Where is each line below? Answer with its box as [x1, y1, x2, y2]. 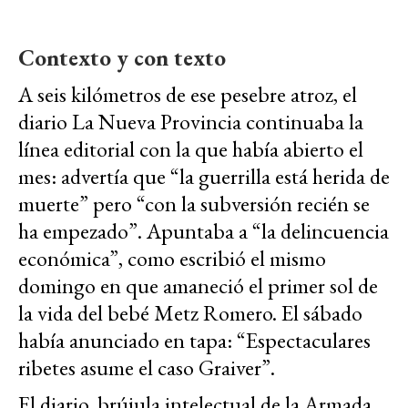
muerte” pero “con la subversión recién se [18, 189, 370, 219]
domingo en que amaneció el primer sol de [18, 271, 378, 301]
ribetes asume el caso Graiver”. [18, 353, 275, 382]
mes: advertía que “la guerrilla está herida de [18, 162, 390, 191]
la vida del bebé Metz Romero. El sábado [18, 299, 362, 328]
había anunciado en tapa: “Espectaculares [18, 326, 371, 355]
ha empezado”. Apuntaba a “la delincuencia [18, 217, 389, 246]
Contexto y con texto [18, 43, 226, 73]
